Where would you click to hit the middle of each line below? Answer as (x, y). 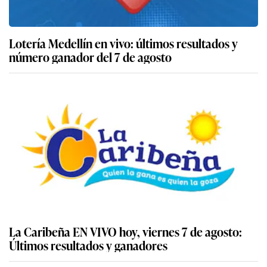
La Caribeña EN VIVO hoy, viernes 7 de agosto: (125, 231)
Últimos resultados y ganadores (88, 245)
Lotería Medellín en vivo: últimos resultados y (123, 43)
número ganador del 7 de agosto (90, 56)
